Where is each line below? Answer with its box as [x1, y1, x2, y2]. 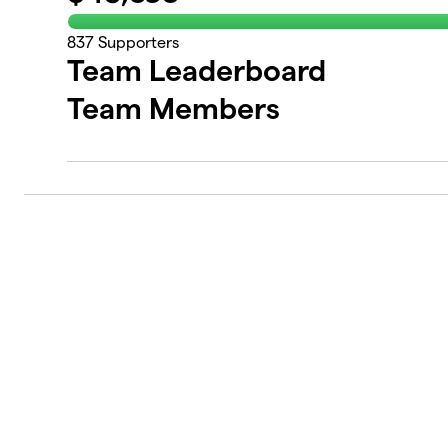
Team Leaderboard [67, 54, 327, 87]
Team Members [67, 92, 281, 125]
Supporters [94, 34, 180, 51]
